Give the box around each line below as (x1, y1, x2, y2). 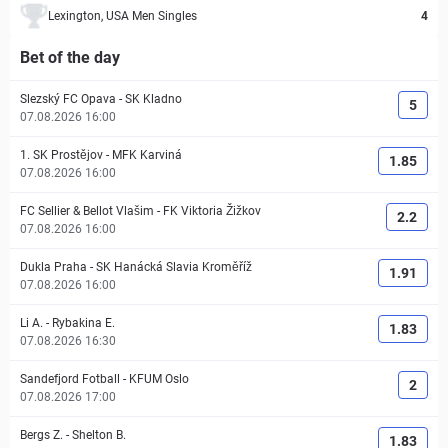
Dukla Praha (20, 260, 87, 274)
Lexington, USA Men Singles (48, 9, 197, 23)
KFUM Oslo (129, 372, 189, 386)
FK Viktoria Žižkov (163, 204, 261, 218)
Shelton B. (72, 428, 126, 442)
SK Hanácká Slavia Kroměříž (96, 260, 252, 274)
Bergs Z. (20, 428, 63, 442)
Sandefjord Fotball (20, 372, 120, 386)
